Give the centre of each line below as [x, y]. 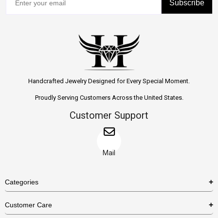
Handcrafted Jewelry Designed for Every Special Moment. [109, 81]
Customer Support [109, 116]
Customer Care [28, 205]
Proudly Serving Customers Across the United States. [109, 98]
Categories [22, 182]
